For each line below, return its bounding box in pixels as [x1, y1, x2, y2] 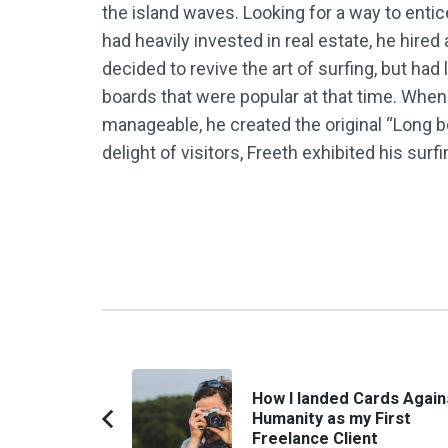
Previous [131, 420, 201, 442]
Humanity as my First [252, 409, 411, 429]
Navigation [101, 394, 231, 427]
